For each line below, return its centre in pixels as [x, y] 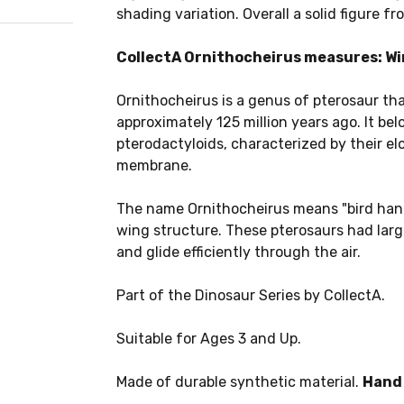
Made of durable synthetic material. [239, 382]
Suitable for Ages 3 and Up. [208, 339]
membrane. [154, 165]
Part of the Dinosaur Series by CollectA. [250, 295]
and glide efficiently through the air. [238, 252]
